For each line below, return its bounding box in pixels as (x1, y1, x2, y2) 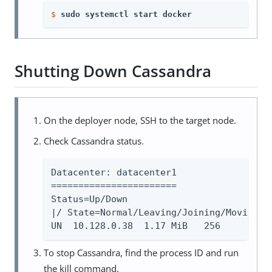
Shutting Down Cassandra (15, 60, 211, 83)
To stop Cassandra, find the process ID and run (44, 246, 239, 259)
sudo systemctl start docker (61, 9, 192, 19)
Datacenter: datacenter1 (51, 166, 177, 178)
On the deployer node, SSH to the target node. (44, 114, 236, 126)
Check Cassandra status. (44, 134, 144, 147)
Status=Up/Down (51, 193, 127, 205)
